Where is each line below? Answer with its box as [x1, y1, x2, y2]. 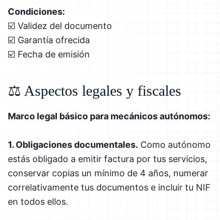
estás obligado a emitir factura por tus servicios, [8, 153, 207, 164]
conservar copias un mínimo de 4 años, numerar [8, 167, 208, 178]
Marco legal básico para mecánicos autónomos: [8, 110, 210, 121]
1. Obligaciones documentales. [8, 139, 138, 150]
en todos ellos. [8, 196, 68, 207]
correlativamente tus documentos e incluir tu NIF [8, 182, 211, 192]
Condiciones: [8, 6, 65, 17]
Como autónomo [138, 139, 211, 150]
